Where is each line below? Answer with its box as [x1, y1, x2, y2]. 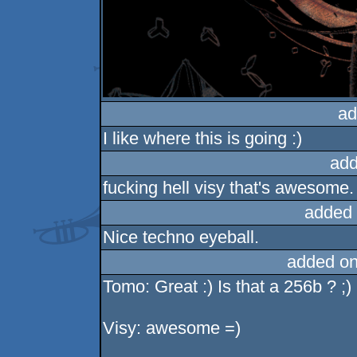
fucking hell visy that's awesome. [103, 178, 355, 198]
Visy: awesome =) [103, 318, 241, 339]
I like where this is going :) [103, 128, 303, 149]
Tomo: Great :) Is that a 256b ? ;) [103, 277, 352, 297]
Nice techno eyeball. [103, 227, 260, 248]
